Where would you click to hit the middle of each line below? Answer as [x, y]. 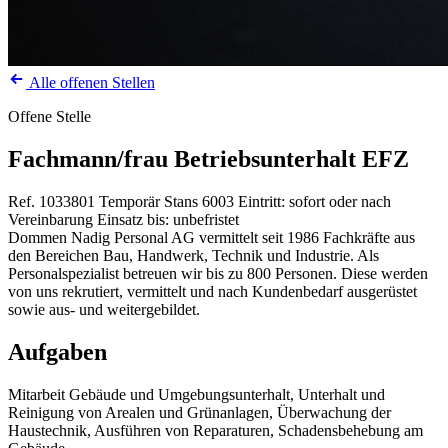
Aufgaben [57, 351]
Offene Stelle [49, 116]
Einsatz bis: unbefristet [168, 219]
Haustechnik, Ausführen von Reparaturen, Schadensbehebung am [215, 430]
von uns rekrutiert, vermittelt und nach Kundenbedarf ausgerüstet [212, 291]
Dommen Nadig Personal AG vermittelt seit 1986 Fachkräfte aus [211, 237]
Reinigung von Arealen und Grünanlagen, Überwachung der [199, 412]
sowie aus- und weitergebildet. [104, 309]
